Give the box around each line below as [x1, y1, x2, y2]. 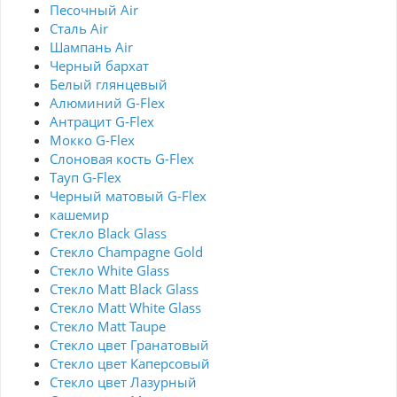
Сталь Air [50, 19, 108, 38]
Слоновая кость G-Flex [50, 150, 194, 168]
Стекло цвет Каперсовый [50, 354, 210, 373]
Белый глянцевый [50, 75, 167, 94]
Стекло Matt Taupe [50, 317, 166, 336]
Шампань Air [50, 38, 133, 57]
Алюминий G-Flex [50, 94, 165, 113]
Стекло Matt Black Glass [50, 280, 198, 299]
